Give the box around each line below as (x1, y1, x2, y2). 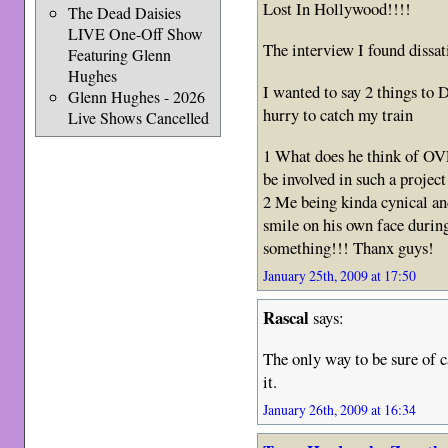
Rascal (263, 305, 310, 331)
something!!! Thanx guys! (263, 236, 435, 260)
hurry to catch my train (263, 102, 414, 126)
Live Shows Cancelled (67, 107, 209, 128)
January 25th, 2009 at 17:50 (263, 266, 417, 286)
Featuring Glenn (67, 44, 171, 65)
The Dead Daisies (67, 2, 181, 23)
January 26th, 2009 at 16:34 (263, 399, 417, 419)
